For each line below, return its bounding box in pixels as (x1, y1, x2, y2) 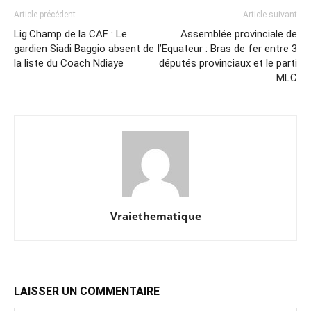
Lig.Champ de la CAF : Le (14, 28, 127, 40)
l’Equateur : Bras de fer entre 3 (158, 42, 297, 55)
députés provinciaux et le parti (159, 57, 297, 69)
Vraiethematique (110, 209, 201, 223)
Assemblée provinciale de (180, 28, 297, 40)
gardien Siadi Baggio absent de (14, 42, 154, 55)
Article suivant (243, 10, 297, 19)
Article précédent (14, 10, 76, 19)
